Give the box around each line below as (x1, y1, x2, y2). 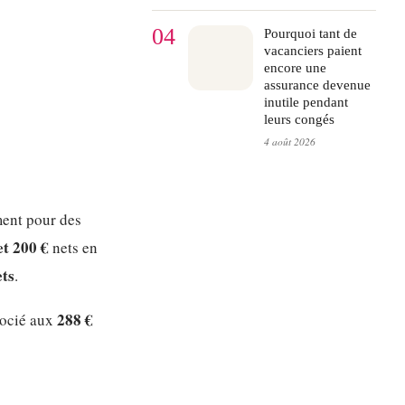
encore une (264, 60, 326, 75)
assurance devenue (264, 77, 371, 92)
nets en (49, 237, 98, 259)
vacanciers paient (264, 42, 362, 58)
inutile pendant (264, 94, 348, 109)
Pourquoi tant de (264, 25, 357, 41)
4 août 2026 (264, 135, 316, 149)
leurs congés (264, 111, 334, 127)
